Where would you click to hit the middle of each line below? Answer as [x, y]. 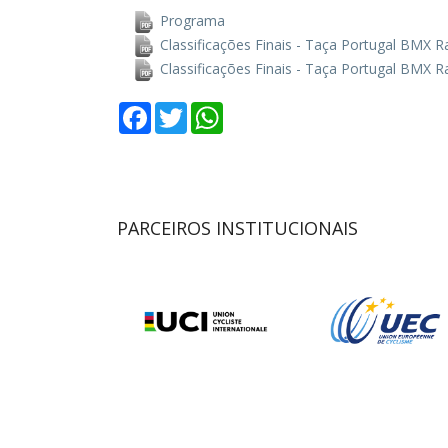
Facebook [180, 110]
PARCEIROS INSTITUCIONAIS [237, 228]
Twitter [207, 110]
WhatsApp [254, 110]
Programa [190, 20]
